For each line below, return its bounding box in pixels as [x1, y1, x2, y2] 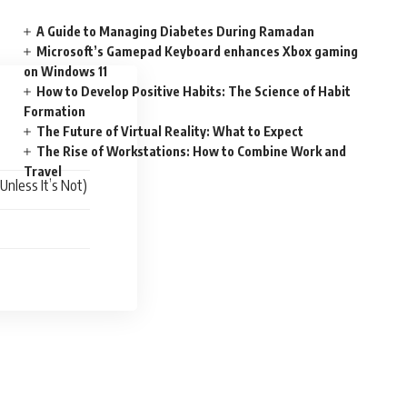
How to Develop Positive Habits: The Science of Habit [36, 84, 352, 99]
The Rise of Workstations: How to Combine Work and [36, 144, 347, 159]
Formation [24, 104, 86, 119]
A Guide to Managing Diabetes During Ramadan [36, 24, 315, 39]
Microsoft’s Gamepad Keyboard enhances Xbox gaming [36, 44, 359, 59]
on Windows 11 [24, 64, 108, 79]
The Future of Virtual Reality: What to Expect [36, 124, 304, 139]
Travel [24, 164, 63, 179]
